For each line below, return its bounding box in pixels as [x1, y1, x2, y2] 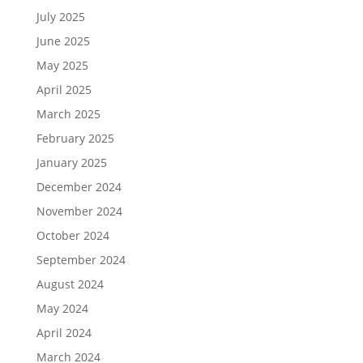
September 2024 [36, 251, 126, 267]
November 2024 [36, 203, 122, 219]
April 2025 [36, 81, 92, 97]
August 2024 [36, 275, 104, 292]
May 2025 [36, 57, 88, 73]
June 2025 [36, 32, 90, 49]
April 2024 [36, 324, 92, 340]
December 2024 [36, 178, 122, 194]
